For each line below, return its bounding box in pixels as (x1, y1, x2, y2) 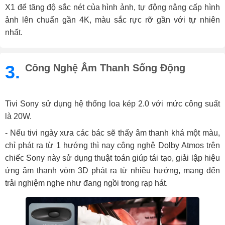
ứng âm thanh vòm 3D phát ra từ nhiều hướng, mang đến (5, 166, 220, 175)
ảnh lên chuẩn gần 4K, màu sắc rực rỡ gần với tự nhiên (5, 16, 220, 25)
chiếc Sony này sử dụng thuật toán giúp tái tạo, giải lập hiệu (5, 154, 220, 163)
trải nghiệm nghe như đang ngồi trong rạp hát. (5, 179, 168, 188)
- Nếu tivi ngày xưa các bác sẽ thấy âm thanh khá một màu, (5, 129, 220, 138)
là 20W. (5, 112, 34, 121)
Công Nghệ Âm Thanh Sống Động (25, 62, 185, 74)
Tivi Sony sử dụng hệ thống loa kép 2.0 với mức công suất (5, 99, 220, 108)
